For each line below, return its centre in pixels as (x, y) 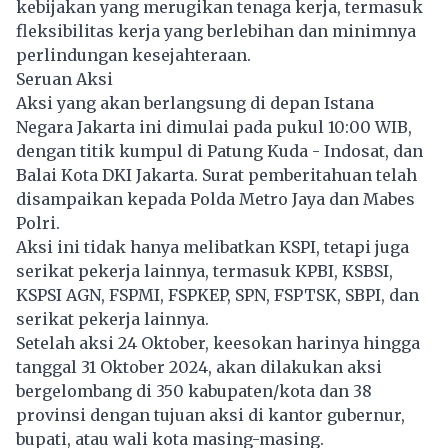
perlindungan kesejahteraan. (133, 55)
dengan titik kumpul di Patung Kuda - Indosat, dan (219, 151)
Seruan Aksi (64, 79)
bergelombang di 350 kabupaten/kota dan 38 (194, 391)
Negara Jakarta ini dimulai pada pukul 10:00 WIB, (214, 127)
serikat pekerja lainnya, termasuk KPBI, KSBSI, (204, 271)
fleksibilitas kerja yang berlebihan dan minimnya (216, 31)
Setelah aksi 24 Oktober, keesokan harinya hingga (218, 343)
